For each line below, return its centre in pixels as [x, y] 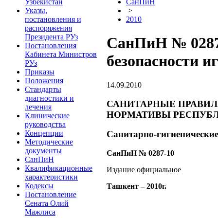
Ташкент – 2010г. [136, 186]
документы [43, 151]
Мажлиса [40, 212]
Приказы [40, 72]
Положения [44, 81]
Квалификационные [59, 168]
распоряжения [48, 28]
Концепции [44, 133]
